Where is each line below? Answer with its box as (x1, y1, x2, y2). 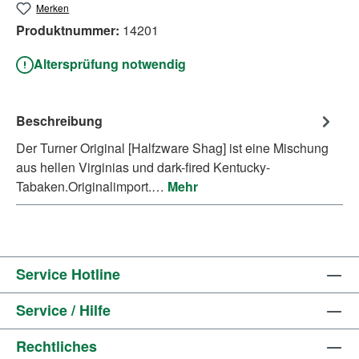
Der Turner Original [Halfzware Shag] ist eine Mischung (16, 138, 329, 157)
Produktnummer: (16, 21, 123, 40)
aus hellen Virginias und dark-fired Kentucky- (16, 157, 270, 176)
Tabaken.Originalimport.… (16, 176, 167, 196)
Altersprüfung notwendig (34, 54, 186, 74)
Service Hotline (16, 263, 120, 284)
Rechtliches (16, 335, 97, 357)
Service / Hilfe (16, 299, 111, 321)
